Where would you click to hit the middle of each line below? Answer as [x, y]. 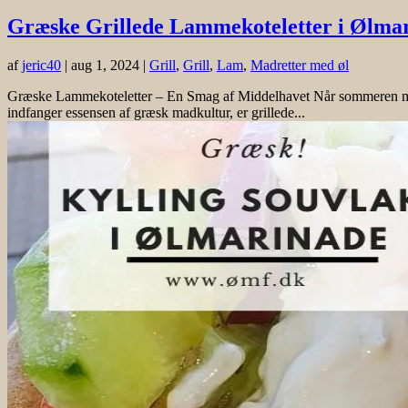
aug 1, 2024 [105, 65]
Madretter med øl [300, 65]
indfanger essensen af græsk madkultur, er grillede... [156, 112]
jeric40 [41, 65]
